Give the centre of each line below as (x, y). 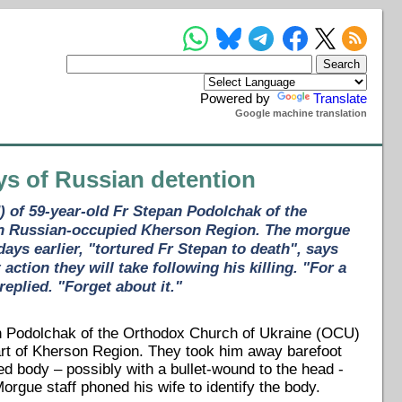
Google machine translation (301, 113)
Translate (341, 98)
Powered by (237, 98)
